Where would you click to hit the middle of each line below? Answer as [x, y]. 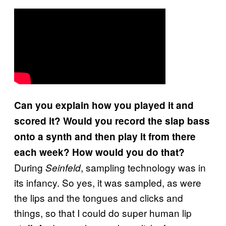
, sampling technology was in [143, 167]
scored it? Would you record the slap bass [112, 121]
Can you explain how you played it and [104, 105]
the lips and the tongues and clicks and [99, 197]
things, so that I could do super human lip [103, 212]
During [30, 167]
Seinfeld [63, 167]
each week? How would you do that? [99, 152]
